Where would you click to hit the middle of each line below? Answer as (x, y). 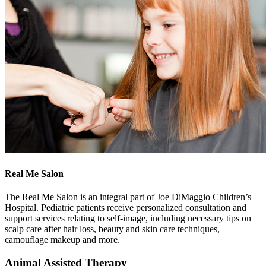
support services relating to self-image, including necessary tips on (128, 218)
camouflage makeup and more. (62, 239)
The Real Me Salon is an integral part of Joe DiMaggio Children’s (128, 197)
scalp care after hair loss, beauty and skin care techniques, (112, 229)
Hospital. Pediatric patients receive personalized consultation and (126, 207)
